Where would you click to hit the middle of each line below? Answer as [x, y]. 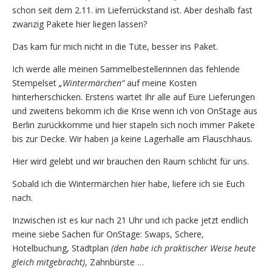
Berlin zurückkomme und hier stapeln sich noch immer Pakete [134, 124]
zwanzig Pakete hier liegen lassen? [80, 24]
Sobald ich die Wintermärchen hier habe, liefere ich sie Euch [128, 183]
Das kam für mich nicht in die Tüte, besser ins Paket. [115, 46]
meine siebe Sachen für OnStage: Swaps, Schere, [108, 234]
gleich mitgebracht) [49, 262]
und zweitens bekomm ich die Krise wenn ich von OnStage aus [135, 110]
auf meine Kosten [161, 83]
